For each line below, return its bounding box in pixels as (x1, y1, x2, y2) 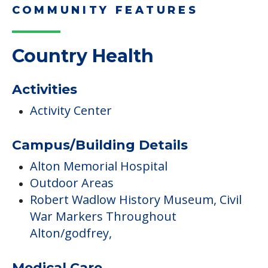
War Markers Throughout (30, 208, 176, 225)
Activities (12, 81, 77, 98)
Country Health (12, 45, 154, 68)
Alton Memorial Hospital (30, 158, 167, 175)
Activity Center (30, 102, 112, 119)
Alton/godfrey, (30, 225, 112, 242)
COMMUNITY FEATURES (12, 4, 199, 17)
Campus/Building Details (12, 137, 188, 154)
